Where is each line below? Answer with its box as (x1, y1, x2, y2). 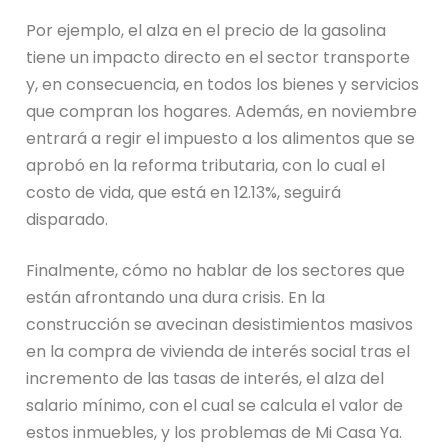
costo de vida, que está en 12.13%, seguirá (26, 181, 342, 205)
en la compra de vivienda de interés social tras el (26, 340, 411, 364)
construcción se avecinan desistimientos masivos (26, 313, 414, 337)
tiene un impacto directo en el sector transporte (26, 46, 411, 70)
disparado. (26, 208, 109, 232)
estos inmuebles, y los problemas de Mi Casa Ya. (26, 421, 403, 445)
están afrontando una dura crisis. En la (26, 286, 326, 310)
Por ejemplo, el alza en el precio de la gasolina (26, 19, 387, 43)
